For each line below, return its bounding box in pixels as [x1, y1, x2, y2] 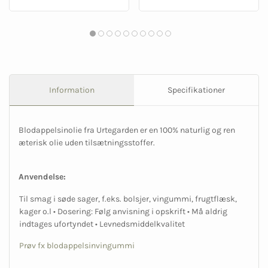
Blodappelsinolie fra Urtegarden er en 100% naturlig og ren [19, 124, 235, 135]
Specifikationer [167, 84, 225, 95]
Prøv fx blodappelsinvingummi [19, 240, 135, 251]
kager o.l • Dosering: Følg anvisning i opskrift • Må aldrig [19, 206, 227, 217]
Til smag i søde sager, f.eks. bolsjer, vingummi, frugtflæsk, [19, 193, 237, 204]
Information [49, 84, 95, 95]
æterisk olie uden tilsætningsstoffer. [19, 137, 157, 148]
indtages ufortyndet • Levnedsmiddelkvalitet [19, 218, 185, 229]
